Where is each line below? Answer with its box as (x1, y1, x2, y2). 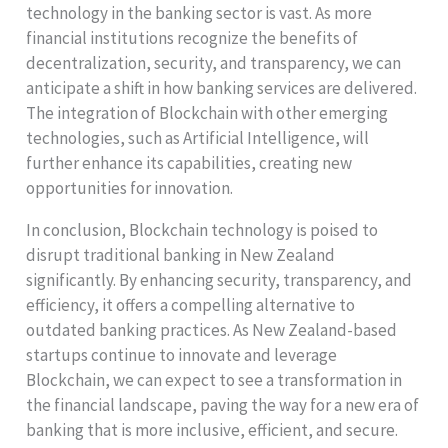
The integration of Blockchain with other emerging (26, 101, 389, 124)
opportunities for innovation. (26, 176, 234, 199)
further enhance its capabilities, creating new (26, 151, 353, 174)
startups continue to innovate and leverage (26, 343, 338, 366)
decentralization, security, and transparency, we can (26, 51, 402, 74)
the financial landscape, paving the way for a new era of (26, 393, 420, 416)
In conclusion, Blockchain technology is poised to (26, 218, 379, 241)
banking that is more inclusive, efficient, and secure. (26, 418, 399, 441)
